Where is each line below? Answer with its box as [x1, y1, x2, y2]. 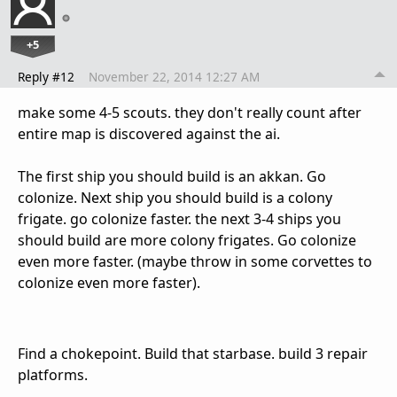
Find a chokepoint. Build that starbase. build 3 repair [18, 344, 368, 364]
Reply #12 [18, 68, 74, 86]
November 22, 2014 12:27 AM [89, 68, 260, 86]
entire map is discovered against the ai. [18, 124, 280, 144]
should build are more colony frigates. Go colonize [18, 230, 356, 251]
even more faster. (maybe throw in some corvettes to [18, 252, 372, 272]
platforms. [18, 365, 88, 385]
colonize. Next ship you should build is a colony [18, 188, 332, 208]
